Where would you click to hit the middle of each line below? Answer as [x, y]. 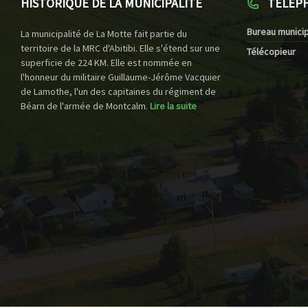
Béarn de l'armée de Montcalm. [85, 106]
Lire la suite [173, 106]
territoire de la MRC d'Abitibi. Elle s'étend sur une [120, 48]
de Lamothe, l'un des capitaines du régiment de [118, 92]
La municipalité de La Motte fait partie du [104, 34]
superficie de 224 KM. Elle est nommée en [106, 63]
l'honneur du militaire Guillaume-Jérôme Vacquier [121, 77]
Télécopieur [271, 52]
